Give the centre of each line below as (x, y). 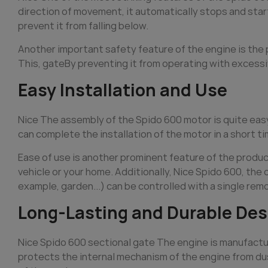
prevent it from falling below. (83, 25)
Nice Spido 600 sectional (75, 242)
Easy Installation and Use (123, 90)
